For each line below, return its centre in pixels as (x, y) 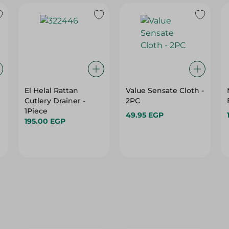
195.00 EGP (45, 91)
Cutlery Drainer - (55, 71)
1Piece (36, 81)
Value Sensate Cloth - (165, 60)
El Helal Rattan (52, 60)
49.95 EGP (144, 85)
